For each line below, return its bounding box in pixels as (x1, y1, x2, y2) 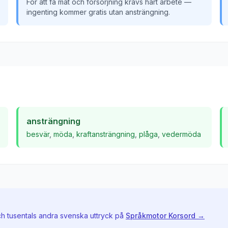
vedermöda (162, 130, 201, 138)
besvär (26, 130, 49, 138)
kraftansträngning (76, 130, 135, 138)
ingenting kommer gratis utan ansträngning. (26, 8, 170, 16)
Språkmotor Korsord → (126, 211, 205, 220)
